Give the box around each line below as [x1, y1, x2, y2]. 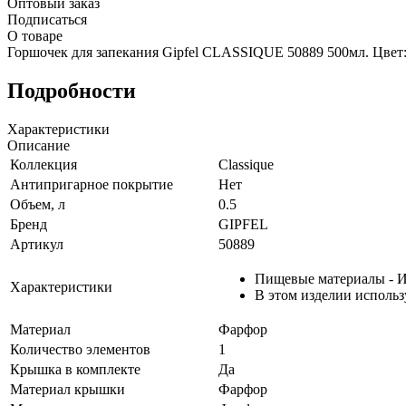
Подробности [7, 79, 136, 103]
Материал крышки [10, 382, 125, 398]
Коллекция [10, 157, 77, 173]
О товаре [7, 28, 63, 44]
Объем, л [10, 197, 65, 213]
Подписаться [7, 12, 87, 28]
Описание [7, 138, 70, 154]
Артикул [10, 237, 63, 253]
